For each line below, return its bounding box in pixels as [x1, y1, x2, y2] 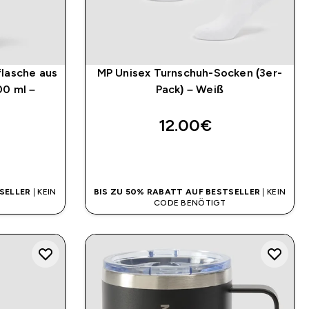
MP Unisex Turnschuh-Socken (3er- [97, 66, 283, 79]
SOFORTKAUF [152, 152, 227, 164]
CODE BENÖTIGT [153, 197, 226, 208]
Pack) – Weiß [155, 83, 224, 95]
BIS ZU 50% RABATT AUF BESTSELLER [93, 186, 261, 197]
